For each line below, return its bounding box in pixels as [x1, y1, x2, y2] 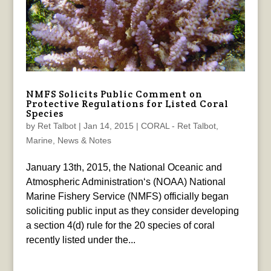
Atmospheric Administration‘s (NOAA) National [25, 177, 226, 188]
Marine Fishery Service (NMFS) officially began [25, 191, 229, 202]
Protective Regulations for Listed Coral [25, 97, 229, 111]
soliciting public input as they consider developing [25, 206, 239, 217]
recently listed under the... [25, 235, 135, 246]
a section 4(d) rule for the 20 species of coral [25, 220, 215, 231]
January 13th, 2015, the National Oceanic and [25, 162, 222, 173]
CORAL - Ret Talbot [140, 121, 216, 131]
